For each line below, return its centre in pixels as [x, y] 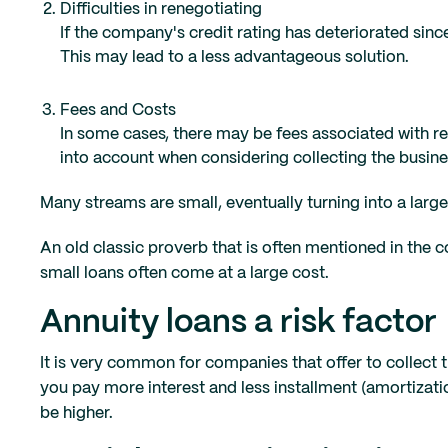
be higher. [76, 414]
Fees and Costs [118, 111]
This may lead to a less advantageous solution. [234, 58]
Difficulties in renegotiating [161, 10]
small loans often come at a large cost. [184, 274]
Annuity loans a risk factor [238, 323]
